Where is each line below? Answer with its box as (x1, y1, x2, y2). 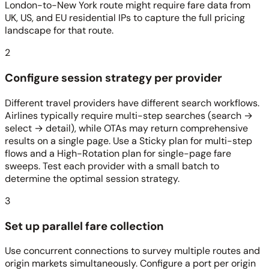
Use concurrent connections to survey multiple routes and (5, 244, 260, 258)
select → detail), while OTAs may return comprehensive (5, 121, 248, 134)
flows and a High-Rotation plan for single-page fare (5, 147, 231, 160)
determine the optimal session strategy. (5, 172, 180, 185)
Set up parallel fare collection (5, 218, 164, 234)
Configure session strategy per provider (5, 70, 222, 86)
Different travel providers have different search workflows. (5, 96, 259, 109)
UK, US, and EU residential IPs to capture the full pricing (5, 11, 245, 25)
